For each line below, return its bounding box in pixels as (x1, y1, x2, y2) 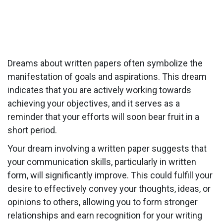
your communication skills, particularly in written (7, 156, 196, 167)
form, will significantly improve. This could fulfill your (7, 169, 213, 180)
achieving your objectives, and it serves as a (7, 98, 180, 109)
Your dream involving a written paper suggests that (7, 143, 207, 154)
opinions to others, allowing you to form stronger (7, 196, 198, 207)
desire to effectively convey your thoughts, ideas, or (7, 183, 211, 194)
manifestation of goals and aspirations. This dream (7, 71, 207, 82)
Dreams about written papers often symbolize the (7, 57, 203, 68)
